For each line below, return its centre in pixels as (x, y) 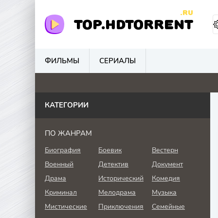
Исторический (121, 178)
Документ (167, 164)
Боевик (110, 150)
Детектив (113, 164)
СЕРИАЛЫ (118, 61)
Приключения (121, 207)
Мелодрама (117, 192)
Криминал (61, 192)
